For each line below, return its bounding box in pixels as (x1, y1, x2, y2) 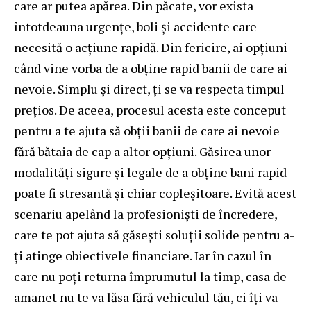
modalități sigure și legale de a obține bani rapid (14, 163, 287, 180)
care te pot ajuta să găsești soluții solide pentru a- (14, 226, 294, 243)
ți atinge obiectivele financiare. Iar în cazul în (14, 246, 271, 264)
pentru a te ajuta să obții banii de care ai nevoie (14, 121, 280, 139)
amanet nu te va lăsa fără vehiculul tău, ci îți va (14, 288, 278, 305)
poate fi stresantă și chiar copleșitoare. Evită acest (14, 184, 296, 201)
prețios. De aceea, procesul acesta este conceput (14, 101, 286, 118)
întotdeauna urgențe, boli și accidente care (14, 17, 257, 35)
